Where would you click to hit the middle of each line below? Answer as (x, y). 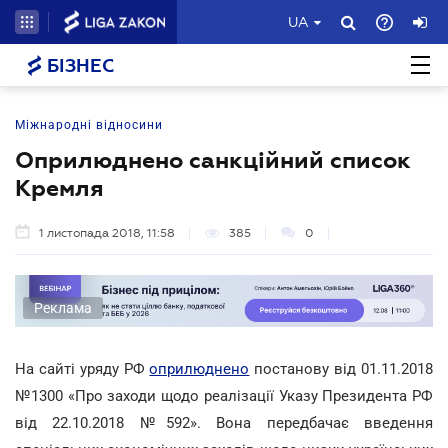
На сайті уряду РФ (82, 368)
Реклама (63, 307)
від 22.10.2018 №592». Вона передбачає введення (224, 422)
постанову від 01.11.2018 (341, 368)
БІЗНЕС (78, 66)
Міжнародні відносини (89, 125)
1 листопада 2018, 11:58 (107, 233)
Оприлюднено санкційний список (213, 160)
